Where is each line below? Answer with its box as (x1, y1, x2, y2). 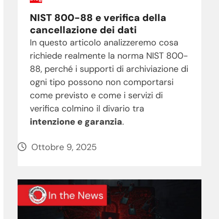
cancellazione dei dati (29, 23, 137, 36)
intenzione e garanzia (29, 115, 122, 128)
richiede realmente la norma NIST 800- (29, 49, 188, 62)
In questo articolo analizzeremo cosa (29, 36, 178, 48)
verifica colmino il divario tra (29, 102, 144, 114)
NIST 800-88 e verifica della (29, 11, 166, 24)
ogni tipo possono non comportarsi (29, 76, 174, 88)
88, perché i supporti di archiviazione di (29, 63, 188, 75)
